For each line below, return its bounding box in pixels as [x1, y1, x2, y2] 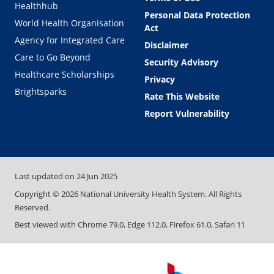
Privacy [144, 73, 175, 86]
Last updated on [15, 171, 76, 182]
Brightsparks [15, 86, 67, 98]
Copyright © [15, 188, 61, 199]
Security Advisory [144, 56, 218, 68]
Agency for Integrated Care [15, 34, 125, 46]
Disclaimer [144, 39, 188, 51]
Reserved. [15, 201, 50, 213]
